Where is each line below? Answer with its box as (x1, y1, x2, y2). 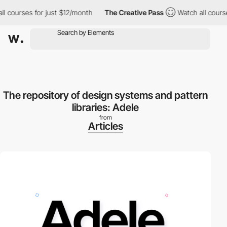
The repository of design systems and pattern (3, 89, 208, 101)
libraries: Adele (72, 101, 139, 113)
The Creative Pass (94, 8, 154, 17)
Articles (88, 120, 123, 132)
